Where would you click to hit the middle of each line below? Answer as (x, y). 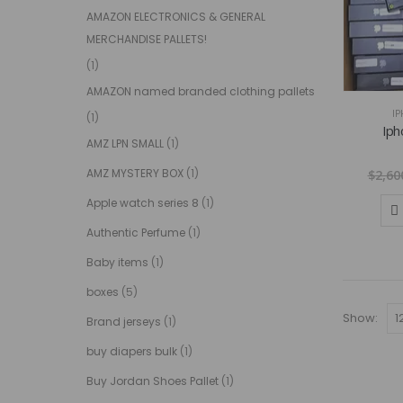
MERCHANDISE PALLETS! (146, 39)
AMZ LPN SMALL (125, 143)
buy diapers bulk (131, 351)
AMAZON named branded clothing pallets (200, 91)
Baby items (117, 262)
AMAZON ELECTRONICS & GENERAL (175, 16)
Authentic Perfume (135, 232)
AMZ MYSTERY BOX (134, 173)
